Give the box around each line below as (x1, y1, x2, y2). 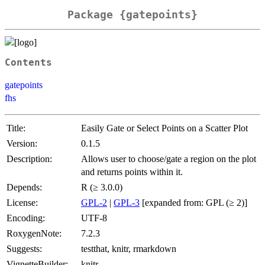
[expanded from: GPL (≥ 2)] (140, 197, 247, 208)
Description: (7, 153, 52, 164)
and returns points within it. (81, 166, 183, 177)
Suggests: (7, 243, 42, 254)
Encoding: (7, 212, 45, 223)
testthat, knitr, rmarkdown (81, 243, 176, 254)
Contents (5, 57, 52, 68)
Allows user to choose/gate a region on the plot (81, 153, 256, 164)
